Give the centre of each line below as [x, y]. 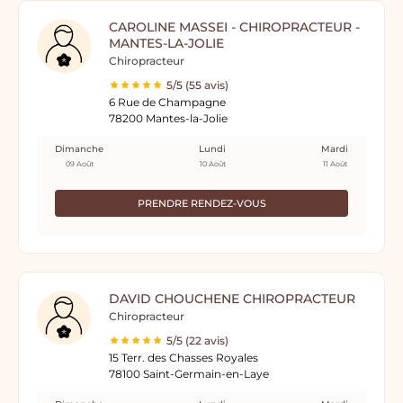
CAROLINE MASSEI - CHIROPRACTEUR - [234, 27]
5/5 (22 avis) [197, 340]
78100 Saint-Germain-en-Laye [189, 374]
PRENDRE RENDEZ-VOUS [201, 203]
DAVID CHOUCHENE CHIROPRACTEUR [232, 299]
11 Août [335, 164]
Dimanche [79, 149]
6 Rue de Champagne [167, 102]
